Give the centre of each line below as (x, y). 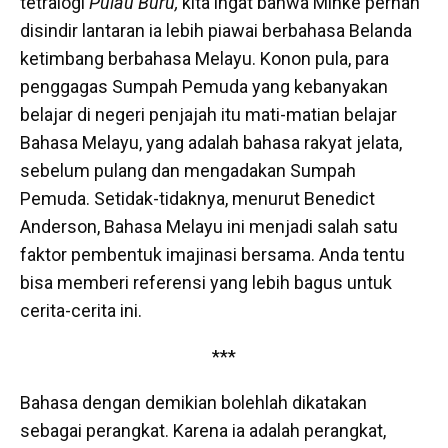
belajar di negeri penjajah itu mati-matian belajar (208, 114)
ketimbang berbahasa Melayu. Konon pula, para (204, 58)
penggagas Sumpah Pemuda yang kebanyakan (204, 86)
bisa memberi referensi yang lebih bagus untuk (206, 282)
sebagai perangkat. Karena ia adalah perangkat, (203, 430)
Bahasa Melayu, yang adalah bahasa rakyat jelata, (211, 142)
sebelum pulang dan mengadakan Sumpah (188, 170)
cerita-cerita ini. (81, 310)
